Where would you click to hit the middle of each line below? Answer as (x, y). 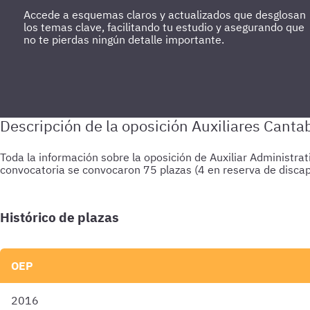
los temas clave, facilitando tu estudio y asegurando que (164, 27)
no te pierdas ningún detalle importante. (124, 39)
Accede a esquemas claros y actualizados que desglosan (165, 15)
